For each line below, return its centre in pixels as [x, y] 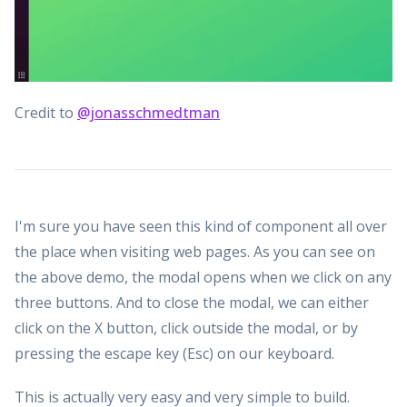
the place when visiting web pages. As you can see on [195, 251]
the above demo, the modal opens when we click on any [203, 277]
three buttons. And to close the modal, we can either [192, 302]
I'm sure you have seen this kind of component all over [201, 226]
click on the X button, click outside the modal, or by [186, 328]
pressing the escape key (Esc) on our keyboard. [174, 353]
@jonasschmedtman [149, 112]
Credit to [46, 112]
